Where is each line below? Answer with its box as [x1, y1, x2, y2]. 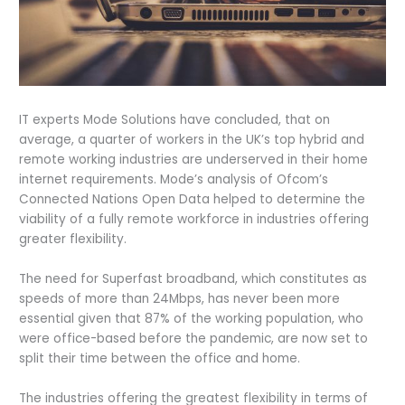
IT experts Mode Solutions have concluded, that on [19, 111, 331, 129]
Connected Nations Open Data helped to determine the [19, 191, 366, 209]
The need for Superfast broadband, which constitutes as [19, 270, 368, 288]
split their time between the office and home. [19, 350, 308, 368]
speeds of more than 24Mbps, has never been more [19, 290, 341, 308]
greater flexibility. [19, 231, 135, 249]
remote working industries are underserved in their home [19, 151, 369, 169]
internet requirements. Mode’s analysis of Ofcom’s [19, 171, 329, 189]
